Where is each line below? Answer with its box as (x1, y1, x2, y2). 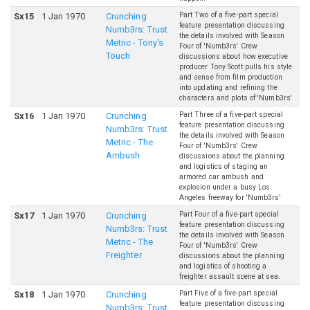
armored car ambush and (179, 172, 264, 182)
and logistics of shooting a (179, 262, 267, 271)
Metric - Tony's (105, 37, 164, 48)
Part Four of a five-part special (179, 210, 279, 219)
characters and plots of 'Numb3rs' (179, 93, 293, 103)
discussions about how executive (179, 52, 288, 62)
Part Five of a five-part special (179, 289, 277, 298)
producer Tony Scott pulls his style (179, 62, 293, 72)
